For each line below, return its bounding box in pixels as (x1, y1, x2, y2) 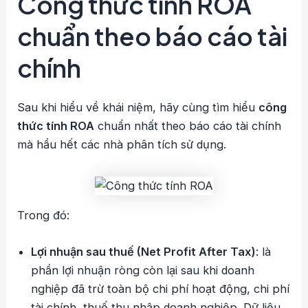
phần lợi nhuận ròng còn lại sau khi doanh (31, 263, 255, 278)
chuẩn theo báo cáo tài (17, 21, 289, 52)
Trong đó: (17, 208, 70, 223)
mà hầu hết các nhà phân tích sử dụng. (17, 137, 227, 151)
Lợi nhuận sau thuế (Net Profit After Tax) (31, 245, 256, 259)
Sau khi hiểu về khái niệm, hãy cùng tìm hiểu (17, 100, 259, 114)
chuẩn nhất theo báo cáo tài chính (94, 118, 282, 133)
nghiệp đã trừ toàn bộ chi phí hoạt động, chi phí (31, 282, 290, 296)
